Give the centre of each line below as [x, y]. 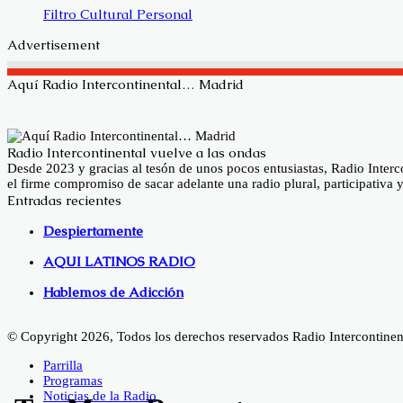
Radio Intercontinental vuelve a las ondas [137, 152]
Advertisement [54, 44]
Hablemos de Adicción [113, 291]
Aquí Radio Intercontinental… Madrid [125, 84]
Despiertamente [93, 230]
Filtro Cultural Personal [118, 13]
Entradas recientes [64, 200]
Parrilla [63, 365]
